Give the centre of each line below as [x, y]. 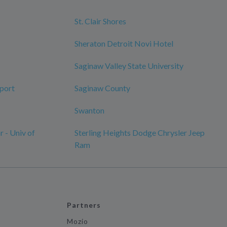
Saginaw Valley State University [129, 66]
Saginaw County [102, 88]
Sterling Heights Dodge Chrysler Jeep [140, 133]
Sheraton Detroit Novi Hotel [124, 43]
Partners [84, 205]
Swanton [89, 110]
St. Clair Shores [100, 21]
